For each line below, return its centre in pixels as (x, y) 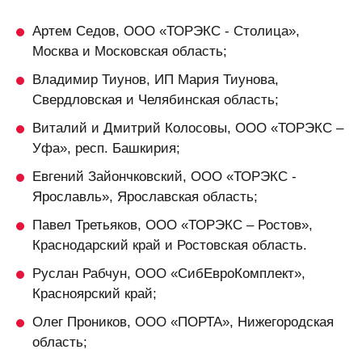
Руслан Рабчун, (82, 273)
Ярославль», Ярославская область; (145, 196)
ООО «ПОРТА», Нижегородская (232, 321)
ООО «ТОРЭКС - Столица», (210, 30)
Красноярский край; (95, 293)
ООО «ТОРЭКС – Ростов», (227, 224)
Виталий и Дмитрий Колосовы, (132, 127)
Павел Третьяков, (87, 224)
